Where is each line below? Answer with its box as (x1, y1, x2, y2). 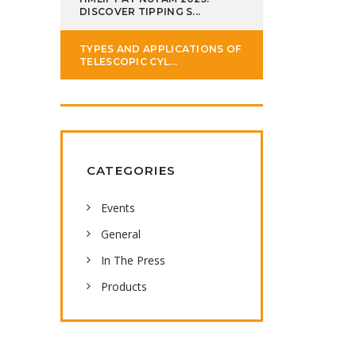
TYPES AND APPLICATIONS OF (79, 43, 242, 55)
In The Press (101, 253, 165, 268)
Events (101, 200, 135, 215)
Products (101, 279, 147, 294)
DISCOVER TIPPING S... (79, 6, 201, 17)
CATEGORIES (87, 163, 176, 178)
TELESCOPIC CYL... (79, 56, 178, 68)
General (101, 226, 141, 242)
